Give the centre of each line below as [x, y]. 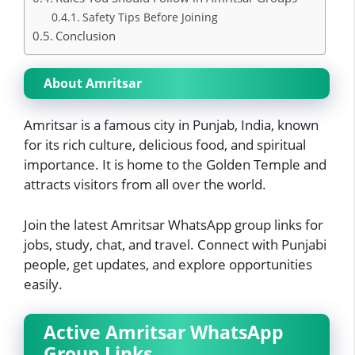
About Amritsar [93, 84]
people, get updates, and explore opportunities [168, 264]
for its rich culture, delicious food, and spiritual [165, 145]
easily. [43, 284]
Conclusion [86, 36]
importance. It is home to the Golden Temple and [175, 165]
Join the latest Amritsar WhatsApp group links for [174, 224]
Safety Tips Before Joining [150, 17]
